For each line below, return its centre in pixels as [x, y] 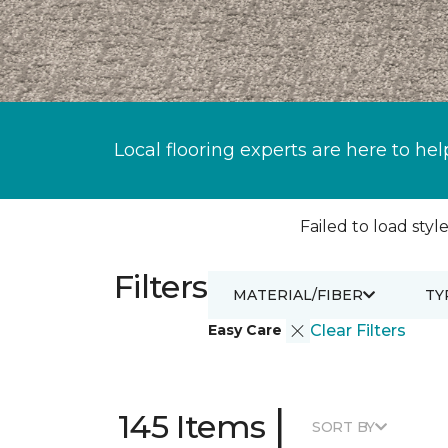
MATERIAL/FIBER [297, 294]
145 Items [192, 426]
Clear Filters [357, 330]
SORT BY [343, 426]
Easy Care [246, 329]
